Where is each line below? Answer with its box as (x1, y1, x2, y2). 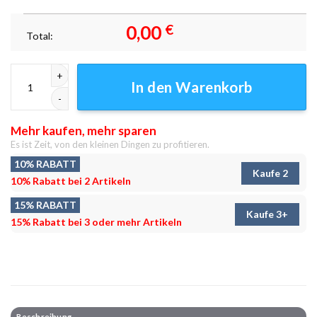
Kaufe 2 (253, 166, 288, 179)
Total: (26, 29, 56, 42)
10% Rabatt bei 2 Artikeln (11, 175, 131, 188)
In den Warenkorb (131, 79, 253, 96)
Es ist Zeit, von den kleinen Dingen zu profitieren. (11, 138, 209, 150)
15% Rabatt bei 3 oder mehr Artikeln (11, 216, 182, 229)
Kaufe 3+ (246, 207, 288, 220)
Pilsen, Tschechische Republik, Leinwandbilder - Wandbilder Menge (10, 64, 296, 76)
